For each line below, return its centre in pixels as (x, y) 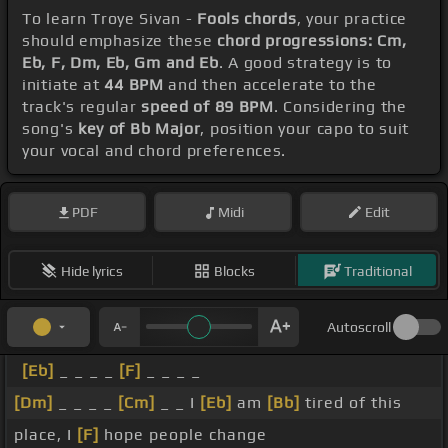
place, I (45, 435)
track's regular (82, 107)
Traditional (377, 270)
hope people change (183, 435)
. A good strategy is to (305, 63)
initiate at (63, 85)
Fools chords (247, 19)
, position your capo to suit (305, 129)
